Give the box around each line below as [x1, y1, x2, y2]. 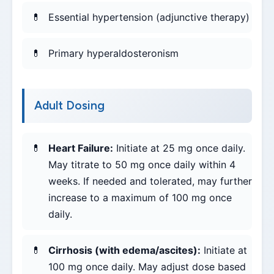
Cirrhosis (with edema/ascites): [48, 244, 201, 257]
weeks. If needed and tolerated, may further [48, 175, 252, 188]
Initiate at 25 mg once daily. [113, 142, 245, 155]
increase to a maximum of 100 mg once [48, 191, 232, 204]
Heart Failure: [48, 142, 113, 155]
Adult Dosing [34, 98, 105, 113]
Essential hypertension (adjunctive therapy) [48, 11, 250, 24]
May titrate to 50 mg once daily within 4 [48, 158, 235, 171]
